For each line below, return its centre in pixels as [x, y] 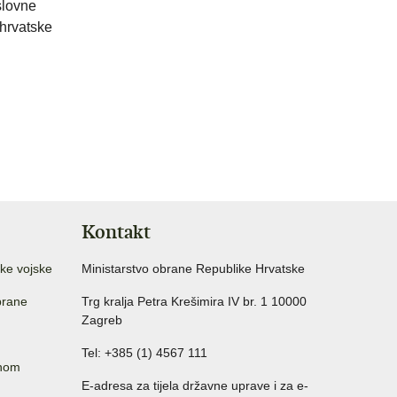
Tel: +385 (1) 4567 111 [144, 353]
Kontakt [116, 232]
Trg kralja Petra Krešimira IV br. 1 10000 [194, 302]
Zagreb [102, 320]
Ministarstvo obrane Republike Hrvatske [193, 269]
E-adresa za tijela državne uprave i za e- [195, 386]
